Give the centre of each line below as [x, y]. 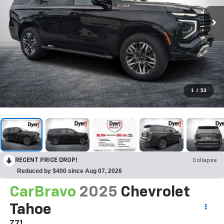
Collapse [205, 161]
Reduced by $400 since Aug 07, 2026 [69, 171]
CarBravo [42, 193]
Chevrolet [155, 193]
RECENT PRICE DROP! [46, 161]
